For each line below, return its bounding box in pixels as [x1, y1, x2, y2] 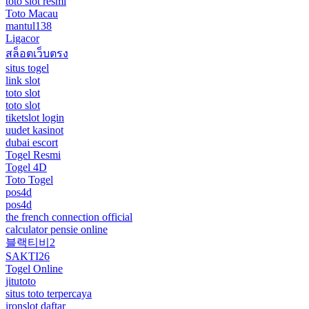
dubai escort [6, 136, 58, 148]
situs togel [6, 61, 49, 74]
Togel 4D [6, 161, 47, 173]
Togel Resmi [6, 148, 61, 161]
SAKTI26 [6, 250, 50, 262]
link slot [6, 74, 40, 86]
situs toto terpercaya [6, 287, 92, 299]
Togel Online [6, 262, 63, 275]
